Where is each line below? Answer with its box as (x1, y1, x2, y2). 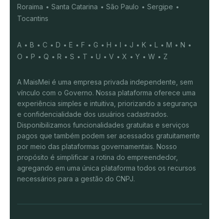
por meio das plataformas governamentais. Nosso (17, 142, 177, 151)
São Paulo (106, 2, 139, 11)
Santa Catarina (51, 2, 98, 11)
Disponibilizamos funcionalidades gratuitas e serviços (17, 121, 189, 130)
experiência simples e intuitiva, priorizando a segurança (17, 99, 197, 108)
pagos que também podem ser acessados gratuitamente (17, 131, 200, 140)
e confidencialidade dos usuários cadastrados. (17, 110, 168, 119)
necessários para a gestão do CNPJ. (17, 175, 135, 183)
